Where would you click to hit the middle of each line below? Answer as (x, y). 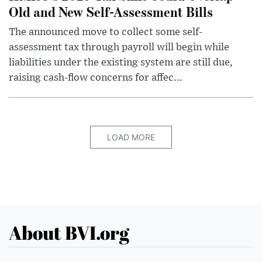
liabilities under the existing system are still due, (121, 62)
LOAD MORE (131, 137)
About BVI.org (69, 232)
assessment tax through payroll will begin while (119, 47)
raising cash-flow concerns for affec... (96, 77)
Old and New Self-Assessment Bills (111, 11)
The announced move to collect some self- (106, 32)
